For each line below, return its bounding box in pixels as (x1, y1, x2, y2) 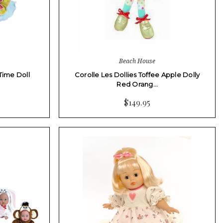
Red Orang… (116, 80, 158, 88)
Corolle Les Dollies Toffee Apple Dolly (74, 70, 200, 79)
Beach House (119, 56, 155, 65)
